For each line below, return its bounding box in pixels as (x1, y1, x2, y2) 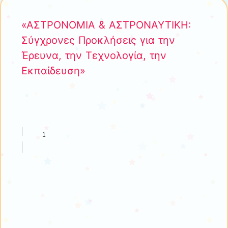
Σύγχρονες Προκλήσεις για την (21, 34, 175, 46)
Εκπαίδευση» (21, 64, 85, 77)
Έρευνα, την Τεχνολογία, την (21, 49, 166, 62)
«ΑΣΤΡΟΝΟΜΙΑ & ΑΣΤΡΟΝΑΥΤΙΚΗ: (21, 18, 191, 31)
